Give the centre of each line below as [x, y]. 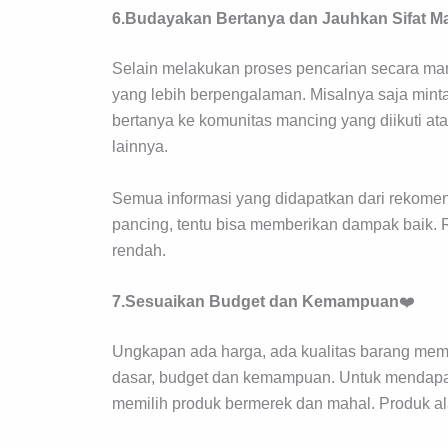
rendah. [139, 250]
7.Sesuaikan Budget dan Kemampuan [255, 302]
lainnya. [140, 147]
